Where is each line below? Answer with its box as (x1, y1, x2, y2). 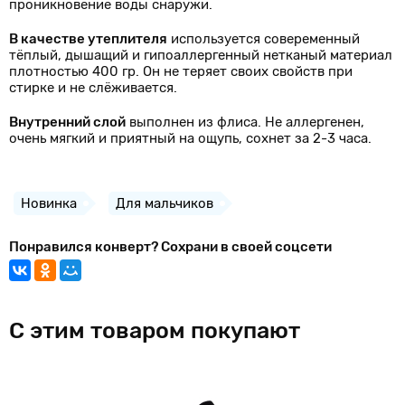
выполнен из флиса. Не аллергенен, (126, 114, 364, 130)
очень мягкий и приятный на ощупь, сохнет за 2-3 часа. (9, 130, 372, 146)
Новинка (21, 195, 77, 212)
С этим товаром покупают (9, 317, 300, 344)
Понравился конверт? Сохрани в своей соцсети (9, 239, 332, 255)
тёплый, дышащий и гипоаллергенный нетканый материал (9, 47, 392, 63)
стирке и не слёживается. (9, 80, 177, 96)
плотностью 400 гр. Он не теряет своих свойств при (9, 63, 353, 80)
